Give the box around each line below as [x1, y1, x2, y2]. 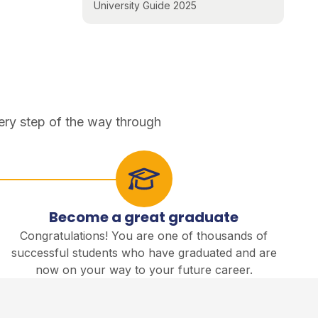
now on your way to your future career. [35, 263, 253, 278]
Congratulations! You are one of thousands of [20, 229, 268, 243]
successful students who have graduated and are [11, 246, 277, 261]
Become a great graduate [49, 207, 239, 228]
